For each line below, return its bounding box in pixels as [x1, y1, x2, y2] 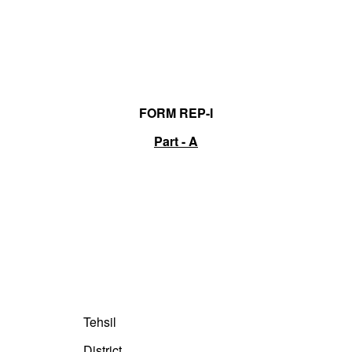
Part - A [154, 132, 198, 151]
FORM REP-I [139, 104, 213, 123]
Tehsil [82, 313, 116, 332]
